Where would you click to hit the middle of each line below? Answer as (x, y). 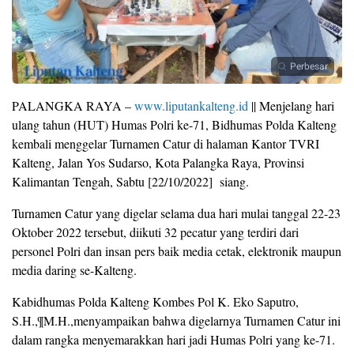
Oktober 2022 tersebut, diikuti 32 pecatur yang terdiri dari (155, 232)
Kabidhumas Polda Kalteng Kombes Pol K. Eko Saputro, (155, 302)
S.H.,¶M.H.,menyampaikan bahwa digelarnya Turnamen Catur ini (176, 321)
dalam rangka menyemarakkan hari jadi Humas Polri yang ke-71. (173, 340)
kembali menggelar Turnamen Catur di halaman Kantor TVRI (166, 144)
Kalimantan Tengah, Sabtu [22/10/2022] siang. (130, 182)
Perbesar (309, 67)
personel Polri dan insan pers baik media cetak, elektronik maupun (177, 251)
